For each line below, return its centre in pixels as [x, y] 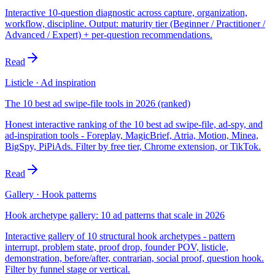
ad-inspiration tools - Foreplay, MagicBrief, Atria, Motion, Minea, [132, 135]
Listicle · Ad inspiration [50, 82]
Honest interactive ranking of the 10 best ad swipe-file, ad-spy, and [134, 124]
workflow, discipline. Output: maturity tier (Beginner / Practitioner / [135, 23]
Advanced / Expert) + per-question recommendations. [109, 34]
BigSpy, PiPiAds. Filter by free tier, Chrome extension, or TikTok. [133, 146]
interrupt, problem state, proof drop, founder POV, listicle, [117, 247]
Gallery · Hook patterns [51, 194]
